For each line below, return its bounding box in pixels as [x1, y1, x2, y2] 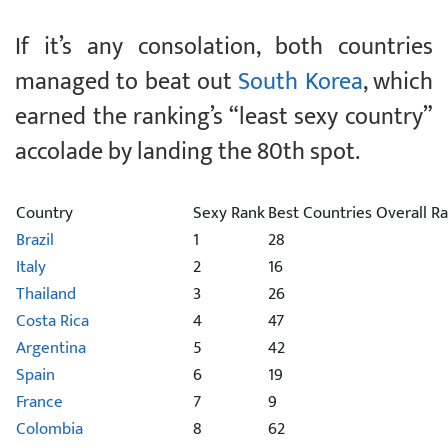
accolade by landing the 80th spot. [15, 132, 360, 173]
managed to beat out [15, 62, 239, 103]
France [16, 388, 63, 417]
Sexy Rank [193, 199, 265, 228]
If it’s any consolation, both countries [15, 27, 433, 68]
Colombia [16, 415, 83, 444]
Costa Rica [16, 307, 89, 336]
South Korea [238, 62, 363, 103]
